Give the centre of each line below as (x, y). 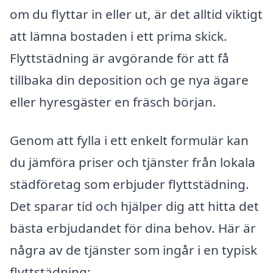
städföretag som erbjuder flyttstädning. (129, 184)
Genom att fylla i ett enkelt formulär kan (129, 140)
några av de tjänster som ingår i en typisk (133, 250)
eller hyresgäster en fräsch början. (113, 101)
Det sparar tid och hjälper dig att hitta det (134, 206)
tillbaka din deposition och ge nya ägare (129, 80)
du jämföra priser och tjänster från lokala (133, 162)
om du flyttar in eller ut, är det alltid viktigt (136, 14)
